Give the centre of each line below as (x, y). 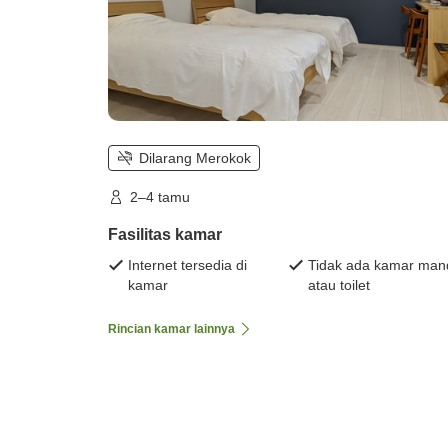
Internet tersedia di (187, 265)
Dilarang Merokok (195, 158)
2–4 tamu (160, 197)
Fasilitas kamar (165, 235)
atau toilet (339, 285)
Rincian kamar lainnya (171, 329)
